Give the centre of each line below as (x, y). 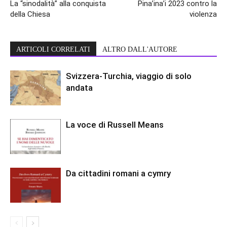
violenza (203, 14)
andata (79, 88)
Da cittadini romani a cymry (118, 173)
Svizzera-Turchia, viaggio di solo (129, 76)
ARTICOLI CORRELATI (53, 49)
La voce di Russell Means (115, 125)
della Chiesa (30, 14)
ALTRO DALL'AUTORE (140, 49)
